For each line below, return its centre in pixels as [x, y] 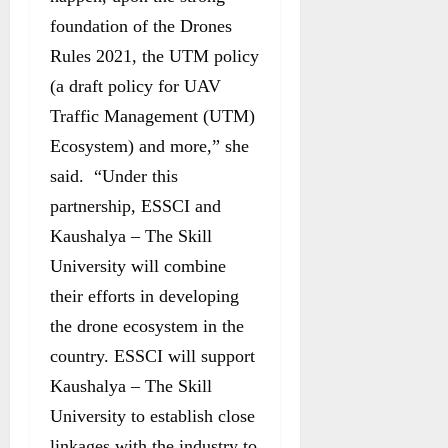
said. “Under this [114, 175]
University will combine [138, 265]
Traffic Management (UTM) [152, 115]
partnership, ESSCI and [135, 205]
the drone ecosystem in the [147, 325]
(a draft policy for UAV [135, 85]
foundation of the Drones [141, 25]
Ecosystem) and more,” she [149, 145]
